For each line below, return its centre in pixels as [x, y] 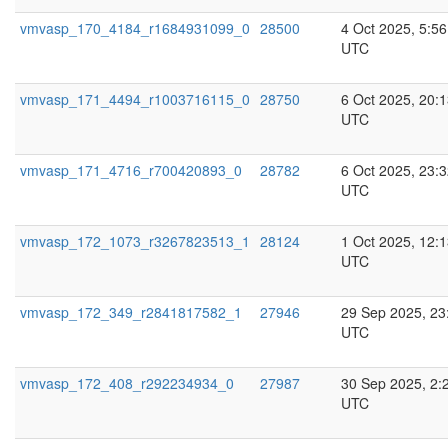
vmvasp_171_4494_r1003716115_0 [135, 99]
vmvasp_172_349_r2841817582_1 [131, 312]
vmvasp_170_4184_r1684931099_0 [135, 28]
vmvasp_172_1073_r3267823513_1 [135, 241]
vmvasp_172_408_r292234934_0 [127, 383]
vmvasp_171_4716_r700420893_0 [131, 170]
